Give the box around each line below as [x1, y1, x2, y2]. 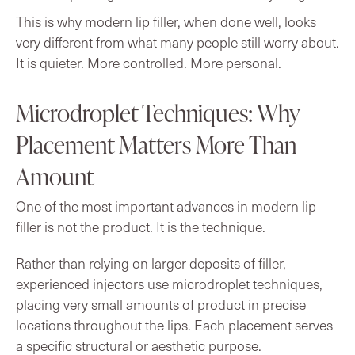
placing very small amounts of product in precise [16, 294, 306, 314]
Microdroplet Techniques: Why [16, 95, 300, 129]
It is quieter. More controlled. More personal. [16, 52, 281, 72]
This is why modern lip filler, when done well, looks [16, 11, 316, 31]
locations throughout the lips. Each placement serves [16, 315, 333, 334]
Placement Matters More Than [16, 127, 296, 161]
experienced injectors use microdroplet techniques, [16, 273, 323, 293]
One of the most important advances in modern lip [16, 196, 316, 216]
